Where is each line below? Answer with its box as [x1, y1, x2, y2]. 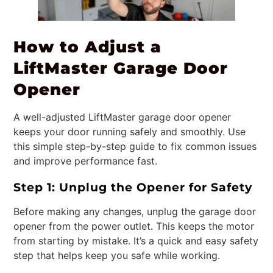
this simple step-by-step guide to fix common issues [13, 140, 257, 153]
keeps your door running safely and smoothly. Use [13, 126, 246, 138]
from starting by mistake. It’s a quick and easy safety [13, 234, 259, 247]
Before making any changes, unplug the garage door [13, 205, 257, 218]
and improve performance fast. [13, 155, 158, 168]
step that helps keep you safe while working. [13, 249, 221, 261]
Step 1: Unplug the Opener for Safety [13, 179, 253, 194]
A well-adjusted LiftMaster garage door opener [13, 111, 232, 124]
